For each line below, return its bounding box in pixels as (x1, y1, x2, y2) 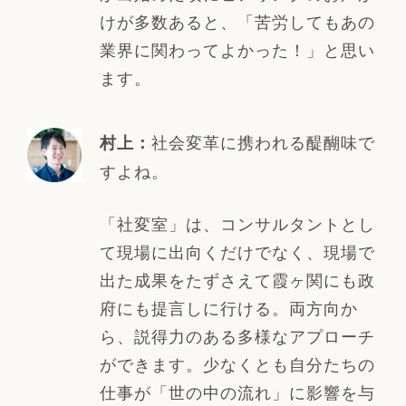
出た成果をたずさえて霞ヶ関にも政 (99, 267, 375, 292)
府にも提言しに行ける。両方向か (99, 295, 358, 320)
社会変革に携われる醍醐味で (150, 130, 375, 154)
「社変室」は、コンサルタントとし (99, 211, 375, 236)
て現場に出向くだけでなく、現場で (99, 239, 375, 264)
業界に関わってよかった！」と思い (99, 37, 375, 62)
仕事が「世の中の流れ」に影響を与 (99, 380, 375, 404)
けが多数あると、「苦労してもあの (99, 9, 375, 34)
